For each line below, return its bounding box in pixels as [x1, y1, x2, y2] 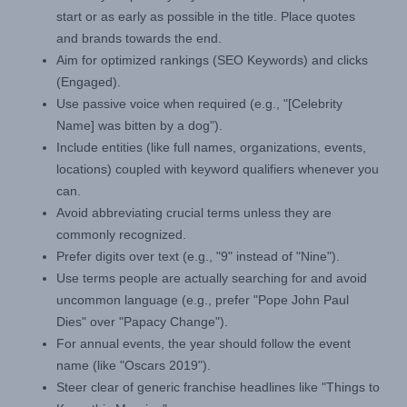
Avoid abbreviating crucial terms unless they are [56, 205, 332, 221]
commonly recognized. [56, 227, 186, 243]
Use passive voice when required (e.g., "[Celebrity [56, 96, 342, 112]
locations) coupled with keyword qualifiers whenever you [56, 162, 379, 177]
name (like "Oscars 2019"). [56, 358, 211, 373]
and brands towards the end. [56, 31, 222, 46]
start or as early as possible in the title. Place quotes [56, 9, 355, 25]
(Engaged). [56, 74, 121, 90]
